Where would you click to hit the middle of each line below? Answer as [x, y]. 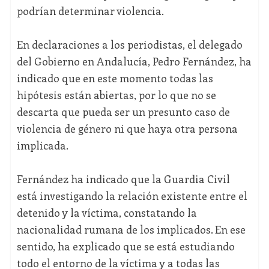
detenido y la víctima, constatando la [107, 213]
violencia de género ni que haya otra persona [127, 129]
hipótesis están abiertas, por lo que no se [116, 95]
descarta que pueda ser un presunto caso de [123, 112]
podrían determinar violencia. [90, 11]
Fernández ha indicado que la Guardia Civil [123, 179]
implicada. [42, 146]
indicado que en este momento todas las [115, 78]
